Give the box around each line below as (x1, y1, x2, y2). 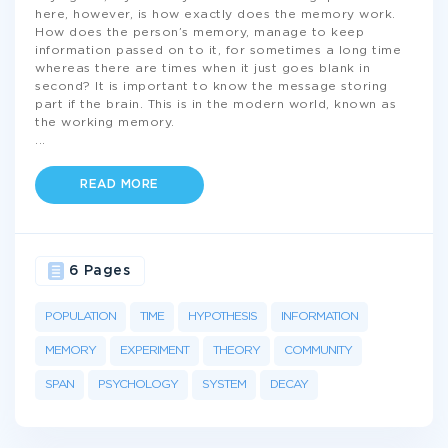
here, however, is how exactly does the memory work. (35, 9, 396, 20)
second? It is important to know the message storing (35, 81, 388, 92)
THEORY (213, 345, 260, 356)
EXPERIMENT (120, 345, 189, 356)
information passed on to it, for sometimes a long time (35, 45, 401, 56)
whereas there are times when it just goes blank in (35, 63, 370, 74)
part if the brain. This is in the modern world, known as (35, 99, 396, 110)
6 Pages (68, 265, 130, 277)
